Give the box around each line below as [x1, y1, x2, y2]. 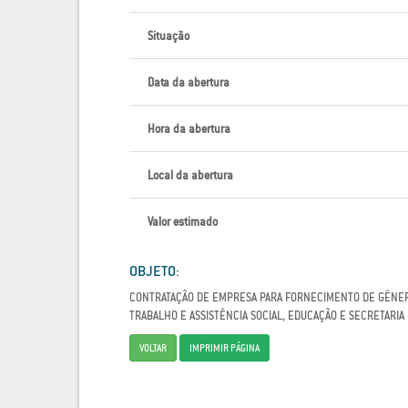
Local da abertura [148, 168, 233, 182]
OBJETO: [129, 261, 179, 280]
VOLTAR [139, 342, 167, 354]
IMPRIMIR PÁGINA [189, 342, 260, 354]
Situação [148, 29, 189, 43]
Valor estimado [148, 215, 218, 229]
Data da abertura [148, 76, 229, 89]
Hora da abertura [148, 122, 230, 136]
